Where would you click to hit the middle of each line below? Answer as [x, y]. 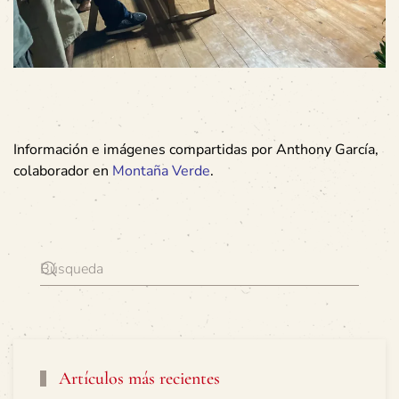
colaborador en [63, 171]
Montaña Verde [161, 171]
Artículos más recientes [137, 378]
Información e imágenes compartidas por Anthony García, [196, 149]
